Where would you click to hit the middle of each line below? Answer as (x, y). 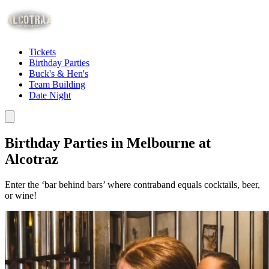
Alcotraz (32, 159)
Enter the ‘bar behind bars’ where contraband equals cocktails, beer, (132, 184)
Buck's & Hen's (59, 74)
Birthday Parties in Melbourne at (108, 143)
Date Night (50, 95)
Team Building (57, 84)
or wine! (21, 195)
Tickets (42, 52)
